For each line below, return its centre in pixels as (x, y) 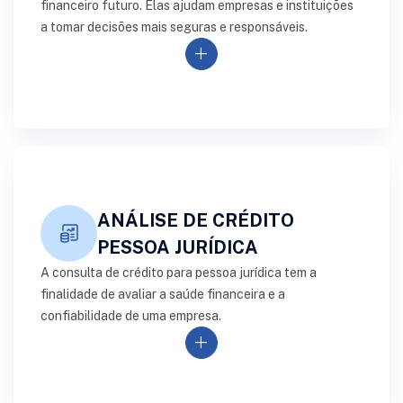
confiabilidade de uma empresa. (131, 316)
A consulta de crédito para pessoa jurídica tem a (179, 273)
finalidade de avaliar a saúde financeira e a (163, 294)
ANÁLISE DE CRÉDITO (196, 220)
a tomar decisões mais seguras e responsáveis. (174, 27)
